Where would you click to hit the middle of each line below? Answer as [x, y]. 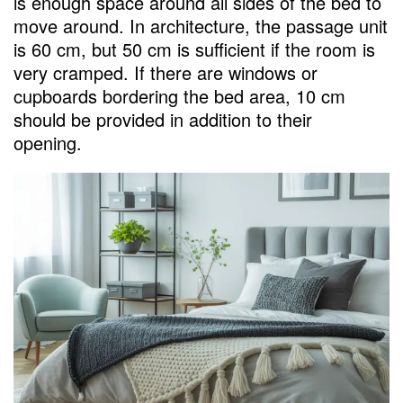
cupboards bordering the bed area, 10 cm [179, 96]
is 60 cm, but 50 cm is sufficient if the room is [194, 49]
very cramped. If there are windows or [166, 73]
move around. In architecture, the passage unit [201, 26]
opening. [48, 143]
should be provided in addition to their [163, 120]
